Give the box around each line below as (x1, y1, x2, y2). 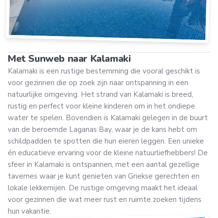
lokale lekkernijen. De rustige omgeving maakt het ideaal (8, 183, 198, 193)
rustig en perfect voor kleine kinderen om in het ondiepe (8, 101, 195, 111)
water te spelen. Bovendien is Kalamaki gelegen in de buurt (8, 113, 208, 123)
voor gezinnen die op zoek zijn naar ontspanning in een (8, 78, 188, 88)
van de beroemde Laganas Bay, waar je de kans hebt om (8, 125, 197, 135)
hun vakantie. (8, 206, 51, 217)
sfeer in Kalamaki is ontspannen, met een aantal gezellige (8, 160, 200, 170)
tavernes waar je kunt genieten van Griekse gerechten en (8, 171, 200, 182)
